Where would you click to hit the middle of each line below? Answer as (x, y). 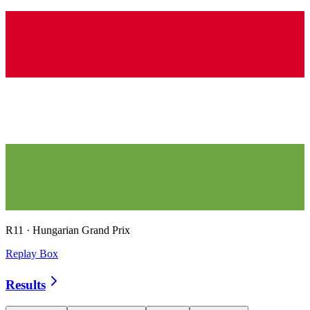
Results (26, 285)
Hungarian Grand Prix (81, 230)
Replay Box (32, 253)
